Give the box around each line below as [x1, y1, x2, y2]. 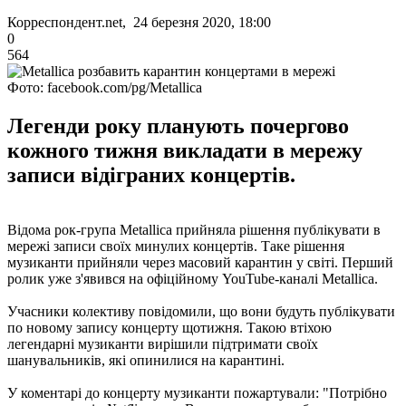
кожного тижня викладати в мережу [7, 138, 362, 162]
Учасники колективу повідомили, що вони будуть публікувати [7, 303, 395, 319]
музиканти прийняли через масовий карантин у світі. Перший [7, 254, 393, 270]
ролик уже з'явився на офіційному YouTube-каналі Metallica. [7, 270, 378, 286]
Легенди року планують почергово [7, 113, 349, 138]
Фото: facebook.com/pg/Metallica [7, 79, 202, 95]
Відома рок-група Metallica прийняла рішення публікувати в [7, 221, 381, 237]
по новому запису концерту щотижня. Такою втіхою [7, 319, 332, 335]
